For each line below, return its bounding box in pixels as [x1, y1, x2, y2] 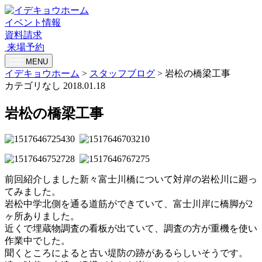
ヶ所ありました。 [5, 211, 80, 222]
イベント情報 [5, 18, 61, 27]
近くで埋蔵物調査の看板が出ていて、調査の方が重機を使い [5, 223, 257, 234]
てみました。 [5, 187, 61, 197]
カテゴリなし [5, 80, 63, 91]
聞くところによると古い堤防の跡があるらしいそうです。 [5, 248, 248, 258]
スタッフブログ [89, 68, 155, 78]
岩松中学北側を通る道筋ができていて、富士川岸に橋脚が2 [5, 199, 253, 209]
